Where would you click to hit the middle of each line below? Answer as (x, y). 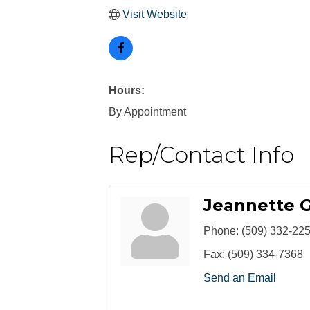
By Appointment (147, 112)
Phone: (221, 231)
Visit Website (155, 14)
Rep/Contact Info (201, 155)
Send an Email (240, 278)
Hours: (127, 90)
